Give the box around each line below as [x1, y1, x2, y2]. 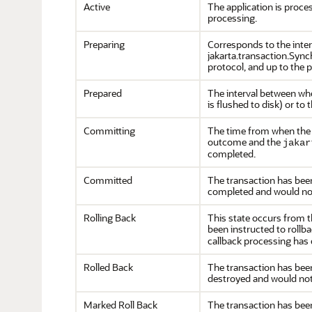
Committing [84, 124, 135, 137]
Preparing [84, 38, 125, 51]
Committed [84, 173, 132, 187]
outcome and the [208, 135, 283, 148]
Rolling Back [84, 211, 136, 224]
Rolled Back [84, 260, 133, 274]
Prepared [84, 86, 122, 100]
